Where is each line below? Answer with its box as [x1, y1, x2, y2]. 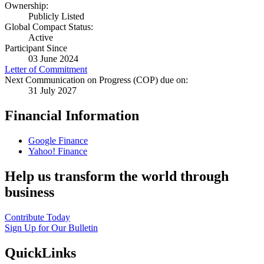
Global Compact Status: [5, 22, 93, 32]
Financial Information [5, 108, 139, 124]
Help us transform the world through [5, 169, 229, 184]
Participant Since [5, 43, 67, 54]
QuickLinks [5, 245, 76, 260]
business [5, 184, 54, 200]
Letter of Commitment [5, 64, 87, 75]
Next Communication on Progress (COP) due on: [5, 75, 188, 85]
